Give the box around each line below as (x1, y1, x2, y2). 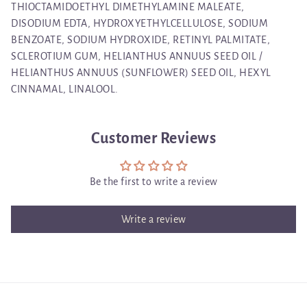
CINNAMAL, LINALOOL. (11, 83, 119, 95)
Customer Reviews (91, 130, 216, 147)
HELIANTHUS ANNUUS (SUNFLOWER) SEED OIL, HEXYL (11, 66, 271, 78)
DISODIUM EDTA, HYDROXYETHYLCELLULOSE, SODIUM (11, 17, 268, 29)
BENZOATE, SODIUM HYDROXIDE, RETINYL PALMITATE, (11, 34, 270, 45)
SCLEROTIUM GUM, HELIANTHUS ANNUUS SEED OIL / (11, 50, 262, 62)
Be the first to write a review (89, 175, 218, 187)
